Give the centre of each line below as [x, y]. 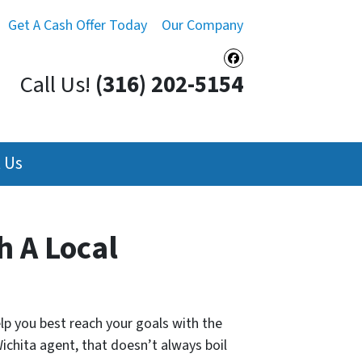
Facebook [271, 71]
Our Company [202, 25]
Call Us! [55, 86]
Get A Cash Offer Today [78, 25]
